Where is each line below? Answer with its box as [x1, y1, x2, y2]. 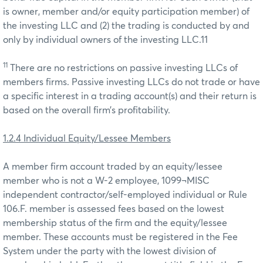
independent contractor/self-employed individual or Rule [3, 190, 247, 200]
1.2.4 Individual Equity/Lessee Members [3, 133, 171, 143]
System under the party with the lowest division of [3, 246, 216, 256]
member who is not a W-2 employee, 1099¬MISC [3, 176, 210, 186]
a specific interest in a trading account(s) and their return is [3, 91, 257, 101]
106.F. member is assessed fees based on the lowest [3, 204, 224, 214]
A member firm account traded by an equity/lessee [3, 161, 222, 171]
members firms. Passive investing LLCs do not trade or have [3, 77, 260, 87]
